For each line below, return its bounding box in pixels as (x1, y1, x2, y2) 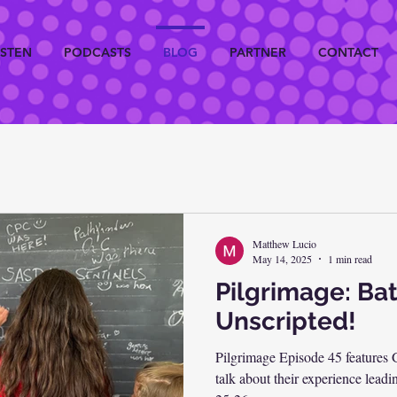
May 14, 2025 (253, 252, 312, 266)
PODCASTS (64, 44, 131, 60)
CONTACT (318, 44, 378, 60)
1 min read (328, 252, 372, 266)
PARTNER (230, 44, 286, 60)
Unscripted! (215, 307, 356, 336)
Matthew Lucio (253, 236, 316, 251)
